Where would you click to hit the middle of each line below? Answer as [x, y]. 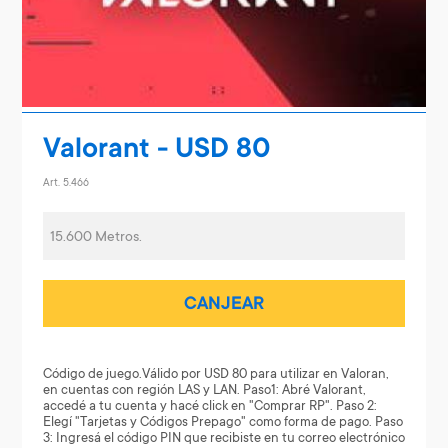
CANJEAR [223, 304]
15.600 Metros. [95, 237]
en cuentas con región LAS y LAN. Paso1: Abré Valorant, [204, 390]
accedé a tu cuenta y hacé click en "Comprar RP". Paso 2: [209, 406]
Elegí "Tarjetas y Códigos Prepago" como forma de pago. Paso [222, 422]
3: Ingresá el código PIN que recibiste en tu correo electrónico [223, 438]
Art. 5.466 [65, 184]
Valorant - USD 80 [156, 151]
